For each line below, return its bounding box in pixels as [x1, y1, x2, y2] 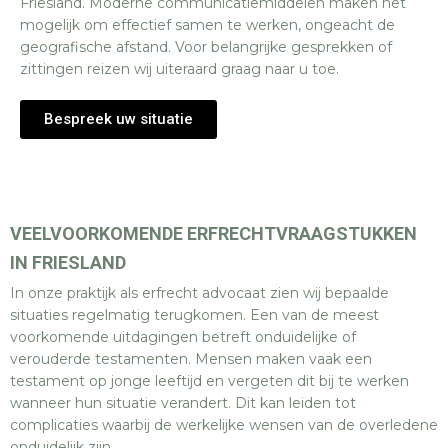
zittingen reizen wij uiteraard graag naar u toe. [20, 60, 339, 78]
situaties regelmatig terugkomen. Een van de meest [10, 306, 379, 324]
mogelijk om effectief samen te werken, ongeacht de [20, 16, 395, 34]
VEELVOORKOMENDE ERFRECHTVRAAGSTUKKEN [10, 223, 417, 244]
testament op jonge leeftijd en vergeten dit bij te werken [10, 372, 409, 390]
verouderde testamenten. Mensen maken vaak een [10, 350, 372, 368]
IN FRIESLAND [10, 252, 126, 273]
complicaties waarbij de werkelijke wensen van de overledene [10, 416, 438, 434]
